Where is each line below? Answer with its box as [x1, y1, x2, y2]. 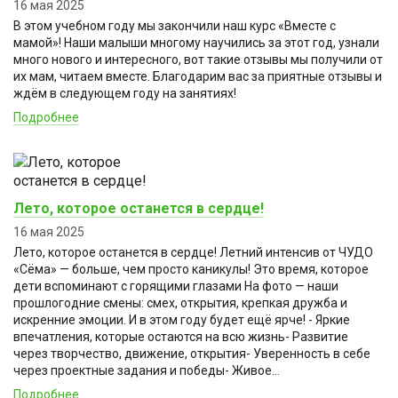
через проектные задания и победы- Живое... [13, 362, 280, 378]
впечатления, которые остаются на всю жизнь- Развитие [13, 329, 348, 344]
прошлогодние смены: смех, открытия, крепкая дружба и [13, 295, 347, 310]
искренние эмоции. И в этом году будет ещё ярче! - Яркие [13, 312, 350, 327]
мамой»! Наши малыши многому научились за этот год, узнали [13, 35, 379, 50]
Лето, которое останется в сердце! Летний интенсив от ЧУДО [13, 244, 373, 259]
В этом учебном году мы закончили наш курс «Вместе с [13, 18, 336, 33]
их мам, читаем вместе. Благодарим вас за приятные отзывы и [13, 68, 382, 84]
